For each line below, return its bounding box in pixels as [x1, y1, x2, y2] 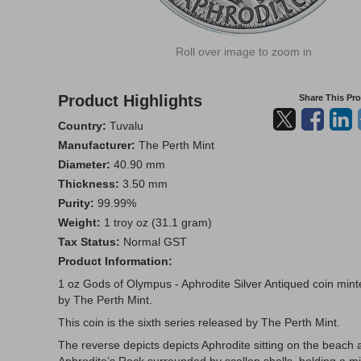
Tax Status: [58, 235, 120, 248]
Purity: [58, 197, 94, 210]
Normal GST [120, 235, 187, 248]
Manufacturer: [58, 139, 135, 151]
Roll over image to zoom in [175, 45, 312, 58]
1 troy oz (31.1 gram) [101, 216, 212, 229]
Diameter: [58, 158, 110, 171]
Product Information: [58, 255, 172, 268]
